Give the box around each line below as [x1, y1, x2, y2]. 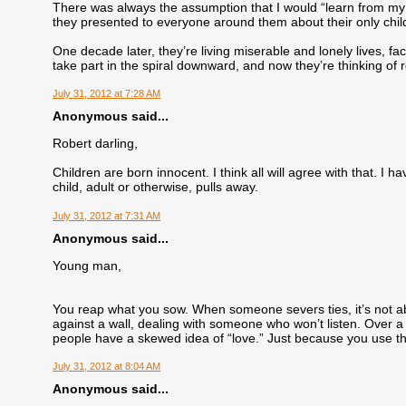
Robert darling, [53, 136, 139, 151]
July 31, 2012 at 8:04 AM [53, 361, 161, 372]
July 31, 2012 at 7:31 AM [53, 209, 161, 221]
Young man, [53, 257, 122, 273]
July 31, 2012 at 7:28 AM [53, 87, 161, 99]
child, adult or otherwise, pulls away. [53, 179, 259, 195]
